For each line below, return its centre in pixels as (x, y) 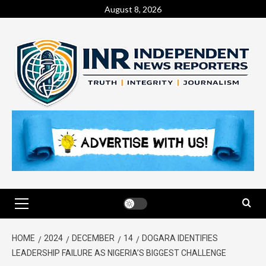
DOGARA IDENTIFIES (180, 238)
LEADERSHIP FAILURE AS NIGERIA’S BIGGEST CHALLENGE (119, 253)
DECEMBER (93, 238)
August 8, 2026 (133, 9)
